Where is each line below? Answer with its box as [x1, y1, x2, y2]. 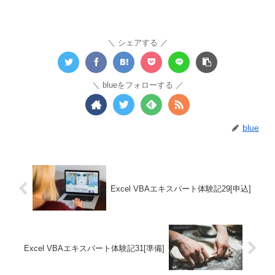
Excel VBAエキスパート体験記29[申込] [110, 184, 251, 193]
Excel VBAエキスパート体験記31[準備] [24, 244, 165, 254]
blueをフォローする [102, 80, 173, 90]
